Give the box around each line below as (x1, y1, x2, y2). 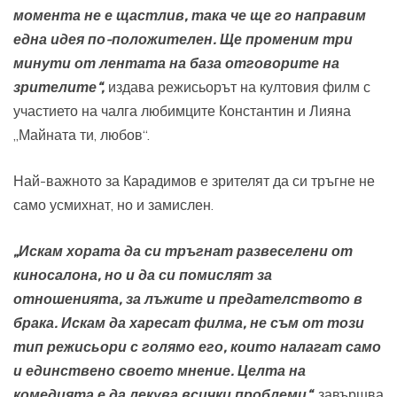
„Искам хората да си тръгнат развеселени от (13, 242, 353, 261)
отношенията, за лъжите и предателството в (13, 290, 362, 308)
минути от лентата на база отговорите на (13, 54, 339, 73)
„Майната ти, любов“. (13, 126, 150, 144)
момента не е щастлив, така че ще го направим (13, 6, 366, 25)
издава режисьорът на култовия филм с (105, 78, 370, 97)
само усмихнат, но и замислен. (13, 196, 214, 214)
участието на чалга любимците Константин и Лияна (13, 102, 351, 121)
